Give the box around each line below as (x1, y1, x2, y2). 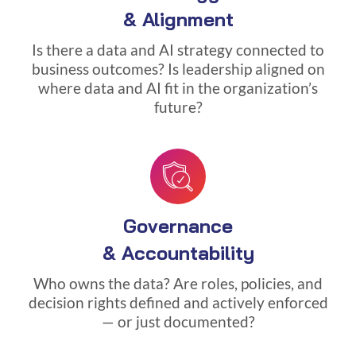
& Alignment (122, 6, 234, 31)
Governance (123, 213, 233, 238)
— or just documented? (101, 312, 255, 331)
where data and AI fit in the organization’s (38, 79, 318, 97)
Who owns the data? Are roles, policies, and (33, 274, 323, 292)
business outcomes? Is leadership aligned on (31, 60, 325, 78)
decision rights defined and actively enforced (28, 293, 328, 311)
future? (153, 98, 203, 116)
